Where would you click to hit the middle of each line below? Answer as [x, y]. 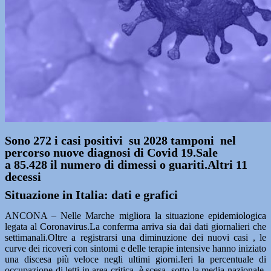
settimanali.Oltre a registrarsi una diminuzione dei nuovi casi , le [135, 237]
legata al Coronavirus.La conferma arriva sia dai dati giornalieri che [135, 227]
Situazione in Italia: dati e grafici [91, 195]
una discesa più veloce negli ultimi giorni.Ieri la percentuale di [135, 259]
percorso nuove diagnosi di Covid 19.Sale [111, 152]
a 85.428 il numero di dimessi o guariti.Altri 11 [126, 165]
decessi [23, 177]
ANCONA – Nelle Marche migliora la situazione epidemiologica [135, 216]
